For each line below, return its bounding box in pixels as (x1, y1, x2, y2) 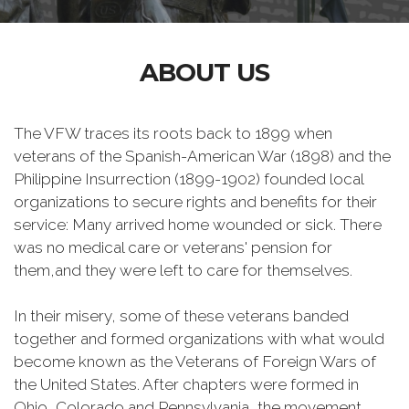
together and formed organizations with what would (14, 330, 384, 348)
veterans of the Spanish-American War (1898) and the (14, 147, 391, 165)
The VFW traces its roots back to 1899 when (14, 124, 332, 142)
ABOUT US (140, 58, 269, 88)
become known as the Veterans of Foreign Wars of (14, 352, 376, 371)
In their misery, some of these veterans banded (14, 307, 349, 325)
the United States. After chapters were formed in (14, 375, 359, 393)
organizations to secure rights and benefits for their (14, 193, 377, 211)
